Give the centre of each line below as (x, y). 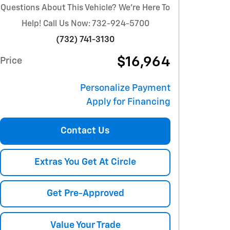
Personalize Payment (125, 88)
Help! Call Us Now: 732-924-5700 (85, 24)
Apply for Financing (128, 102)
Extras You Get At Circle (85, 162)
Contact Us (85, 131)
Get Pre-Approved (85, 194)
